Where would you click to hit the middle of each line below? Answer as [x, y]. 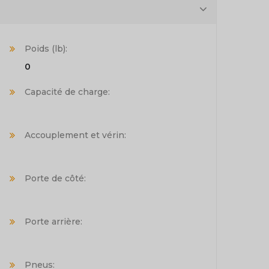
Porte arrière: [53, 221]
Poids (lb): [46, 48]
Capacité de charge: [67, 92]
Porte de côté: [55, 178]
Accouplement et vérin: [75, 135]
